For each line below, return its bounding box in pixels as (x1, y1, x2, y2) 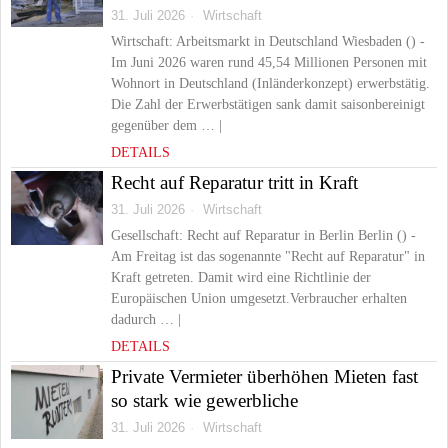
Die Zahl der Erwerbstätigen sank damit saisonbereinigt (111, 97, 425, 112)
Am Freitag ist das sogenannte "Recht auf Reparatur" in (111, 249, 425, 264)
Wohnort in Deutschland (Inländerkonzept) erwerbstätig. (111, 76, 430, 91)
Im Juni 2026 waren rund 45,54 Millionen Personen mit (111, 55, 427, 70)
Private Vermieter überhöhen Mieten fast (111, 366, 418, 387)
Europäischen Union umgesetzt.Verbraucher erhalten (111, 291, 407, 306)
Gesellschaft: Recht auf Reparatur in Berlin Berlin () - (111, 228, 416, 243)
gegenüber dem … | (111, 118, 222, 133)
